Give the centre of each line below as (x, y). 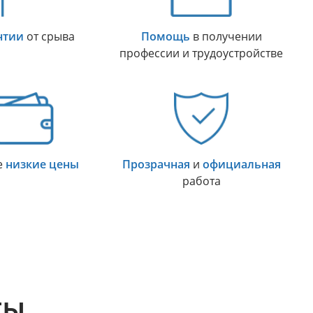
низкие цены (42, 165)
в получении (226, 37)
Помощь (165, 37)
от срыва (49, 37)
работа (201, 181)
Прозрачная (156, 165)
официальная (241, 165)
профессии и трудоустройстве (201, 53)
